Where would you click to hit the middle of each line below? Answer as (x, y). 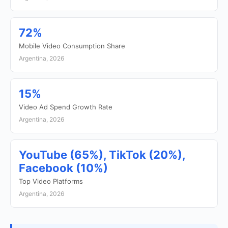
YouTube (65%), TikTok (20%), (102, 155)
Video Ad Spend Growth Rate (66, 107)
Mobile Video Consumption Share (72, 46)
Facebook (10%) (63, 168)
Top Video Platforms (51, 181)
